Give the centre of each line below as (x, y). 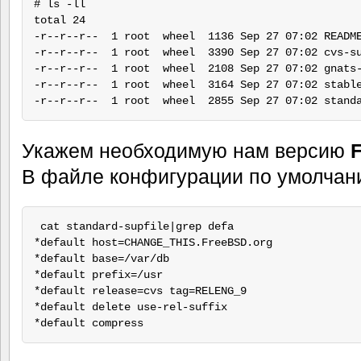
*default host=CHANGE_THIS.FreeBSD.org (153, 243)
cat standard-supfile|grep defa (133, 226)
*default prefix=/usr (98, 275)
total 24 (59, 21)
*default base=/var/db (101, 259)
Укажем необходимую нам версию (186, 151)
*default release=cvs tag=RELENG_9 (140, 291)
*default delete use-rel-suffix (130, 307)
